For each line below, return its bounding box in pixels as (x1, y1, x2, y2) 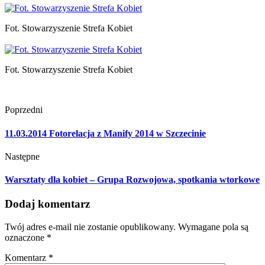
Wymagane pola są (178, 222, 248, 232)
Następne (5, 151, 40, 161)
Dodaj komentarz (5, 198, 90, 211)
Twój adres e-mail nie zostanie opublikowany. (5, 222, 176, 232)
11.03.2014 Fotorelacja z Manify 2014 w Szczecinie (5, 128, 206, 138)
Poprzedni (5, 105, 43, 115)
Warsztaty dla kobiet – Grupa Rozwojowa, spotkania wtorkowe (5, 174, 260, 185)
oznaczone (5, 232, 47, 243)
